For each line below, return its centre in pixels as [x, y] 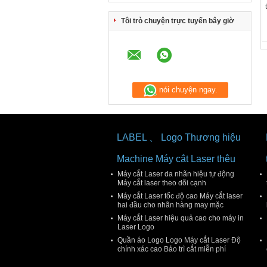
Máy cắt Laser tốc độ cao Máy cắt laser [180, 196]
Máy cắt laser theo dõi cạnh [162, 183]
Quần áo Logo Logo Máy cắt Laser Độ [179, 240]
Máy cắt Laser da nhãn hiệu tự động [176, 174]
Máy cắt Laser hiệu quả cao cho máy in [181, 218]
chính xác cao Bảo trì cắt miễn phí [172, 249]
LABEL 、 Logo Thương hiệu [179, 137]
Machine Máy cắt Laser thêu [176, 159]
